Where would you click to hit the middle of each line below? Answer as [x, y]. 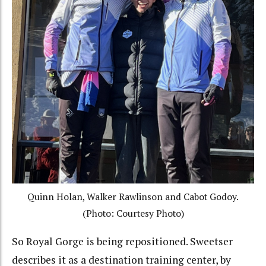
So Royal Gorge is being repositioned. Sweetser [122, 241]
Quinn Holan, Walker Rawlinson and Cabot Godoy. [133, 197]
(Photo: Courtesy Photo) [133, 213]
